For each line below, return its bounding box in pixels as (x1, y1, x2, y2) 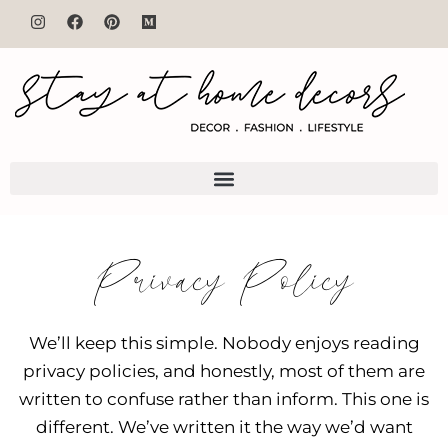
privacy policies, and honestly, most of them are (23, 361, 425, 381)
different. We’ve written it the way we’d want (35, 417, 413, 437)
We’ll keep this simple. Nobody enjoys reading (28, 333, 420, 353)
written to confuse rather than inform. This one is (19, 389, 429, 409)
